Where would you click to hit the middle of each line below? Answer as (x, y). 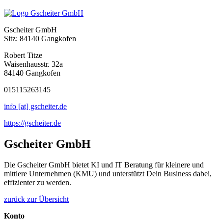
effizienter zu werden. (38, 182)
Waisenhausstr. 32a (33, 64)
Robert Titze (23, 55)
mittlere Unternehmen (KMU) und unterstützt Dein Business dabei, (108, 173)
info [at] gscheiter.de (35, 106)
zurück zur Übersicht (36, 199)
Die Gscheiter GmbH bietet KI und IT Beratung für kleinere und (104, 165)
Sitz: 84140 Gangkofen (40, 39)
